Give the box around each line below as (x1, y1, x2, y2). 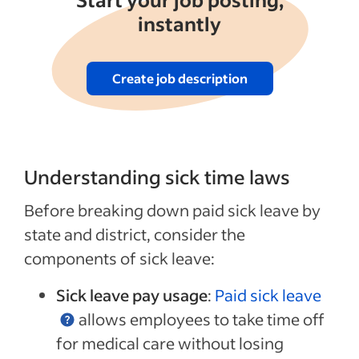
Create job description (111, 69, 248, 87)
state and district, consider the (24, 223, 245, 244)
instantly (138, 10, 221, 36)
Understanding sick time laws (24, 163, 290, 189)
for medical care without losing (56, 332, 284, 353)
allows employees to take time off (75, 308, 325, 329)
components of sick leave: (24, 247, 218, 268)
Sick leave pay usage (56, 284, 208, 305)
